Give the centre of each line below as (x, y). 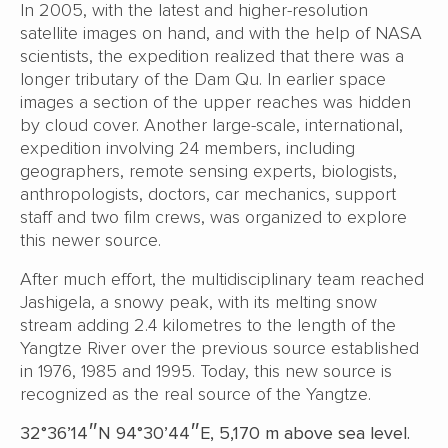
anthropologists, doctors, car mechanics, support (208, 193)
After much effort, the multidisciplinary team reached (222, 278)
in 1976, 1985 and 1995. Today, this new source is (206, 370)
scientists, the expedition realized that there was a (212, 55)
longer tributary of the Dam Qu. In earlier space (203, 78)
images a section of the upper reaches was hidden (215, 101)
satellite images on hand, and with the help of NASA (221, 32)
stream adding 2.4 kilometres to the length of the (208, 324)
